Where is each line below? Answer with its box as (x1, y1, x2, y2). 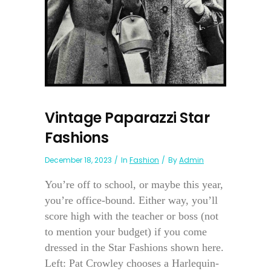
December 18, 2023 (45, 154, 112, 165)
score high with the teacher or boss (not (45, 209, 218, 222)
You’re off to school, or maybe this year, (45, 178, 223, 191)
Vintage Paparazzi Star (45, 107, 209, 128)
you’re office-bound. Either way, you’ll (45, 194, 218, 206)
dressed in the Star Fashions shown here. (45, 241, 224, 253)
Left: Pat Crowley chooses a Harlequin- (45, 256, 219, 269)
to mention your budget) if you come (45, 225, 207, 238)
